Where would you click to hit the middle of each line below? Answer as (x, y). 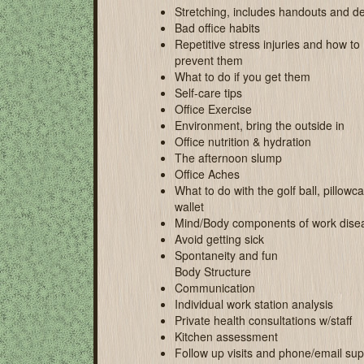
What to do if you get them (243, 76)
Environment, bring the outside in (260, 125)
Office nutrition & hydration (243, 141)
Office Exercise (213, 109)
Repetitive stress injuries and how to (267, 44)
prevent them (209, 60)
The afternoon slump (228, 158)
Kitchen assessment (226, 336)
